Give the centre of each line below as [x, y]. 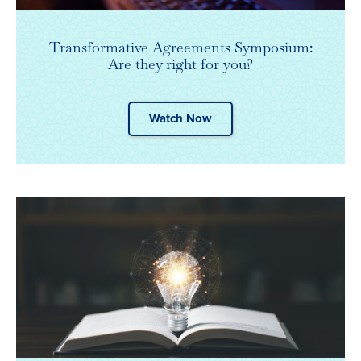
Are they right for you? [180, 64]
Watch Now [180, 119]
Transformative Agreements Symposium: [180, 48]
